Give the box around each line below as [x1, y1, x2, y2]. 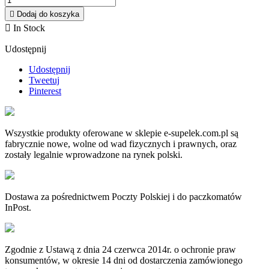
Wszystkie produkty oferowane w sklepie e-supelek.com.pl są [5, 128, 238, 139]
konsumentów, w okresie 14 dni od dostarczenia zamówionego [5, 255, 243, 266]
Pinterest [29, 86, 61, 97]
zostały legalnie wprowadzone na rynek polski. [5, 150, 183, 160]
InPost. [5, 202, 31, 213]
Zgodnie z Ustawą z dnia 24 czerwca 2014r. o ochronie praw [5, 244, 236, 255]
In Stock [11, 23, 45, 34]
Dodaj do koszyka [17, 10, 79, 19]
